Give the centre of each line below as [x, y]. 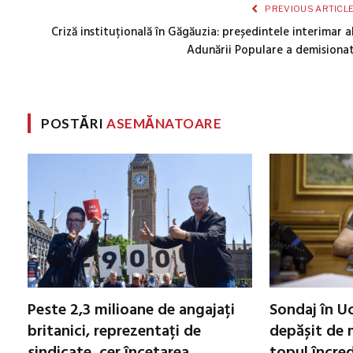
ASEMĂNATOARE [164, 124]
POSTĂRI [74, 124]
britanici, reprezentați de [114, 331]
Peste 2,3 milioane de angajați [131, 310]
